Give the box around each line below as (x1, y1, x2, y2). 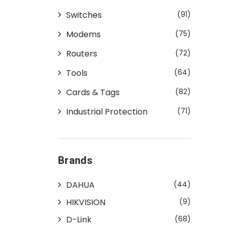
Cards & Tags (66, 86, 120, 98)
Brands (58, 154, 93, 166)
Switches (66, 9, 102, 21)
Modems (66, 28, 101, 40)
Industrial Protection (66, 105, 148, 118)
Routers (66, 47, 97, 60)
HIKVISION (66, 196, 105, 208)
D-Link (66, 213, 92, 225)
